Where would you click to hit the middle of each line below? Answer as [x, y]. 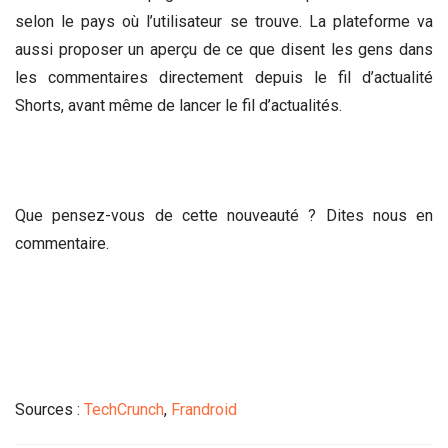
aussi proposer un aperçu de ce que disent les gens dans [224, 49]
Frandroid [204, 409]
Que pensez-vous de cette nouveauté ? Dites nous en [224, 216]
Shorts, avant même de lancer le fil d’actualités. [178, 105]
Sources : [49, 409]
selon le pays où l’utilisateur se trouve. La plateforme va [224, 21]
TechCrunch [124, 409]
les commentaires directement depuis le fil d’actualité [224, 77]
